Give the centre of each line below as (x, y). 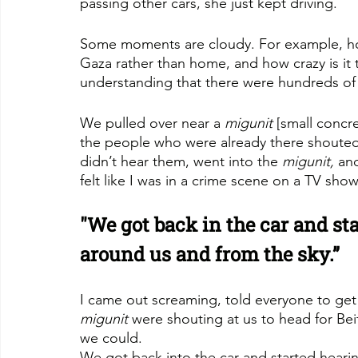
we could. (111, 338)
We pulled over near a (152, 123)
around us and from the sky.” (210, 254)
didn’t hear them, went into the (181, 161)
